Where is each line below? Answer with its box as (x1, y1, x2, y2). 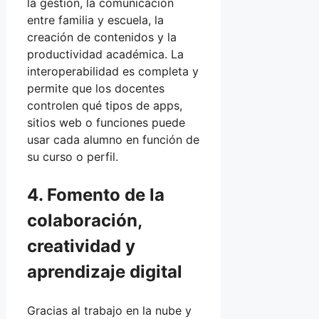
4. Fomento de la (27, 184, 164, 205)
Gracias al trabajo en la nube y (27, 303, 192, 318)
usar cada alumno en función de (27, 132, 199, 147)
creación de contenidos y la (27, 29, 177, 44)
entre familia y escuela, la (27, 12, 164, 27)
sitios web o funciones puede (27, 115, 185, 130)
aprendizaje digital (27, 261, 182, 282)
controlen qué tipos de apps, (27, 98, 182, 113)
